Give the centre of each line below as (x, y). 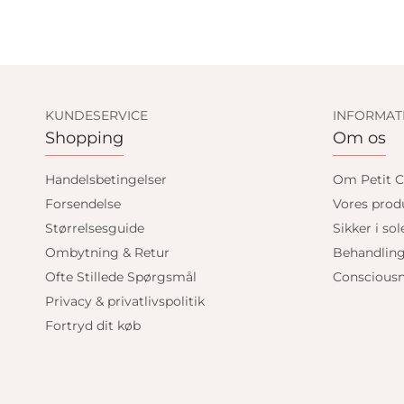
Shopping (84, 138)
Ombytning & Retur (107, 253)
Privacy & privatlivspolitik (125, 302)
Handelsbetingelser (106, 180)
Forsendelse (83, 204)
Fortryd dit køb (93, 326)
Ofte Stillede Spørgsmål (121, 277)
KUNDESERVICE (96, 116)
